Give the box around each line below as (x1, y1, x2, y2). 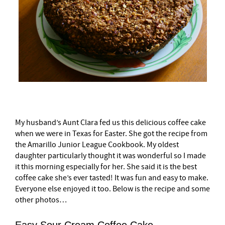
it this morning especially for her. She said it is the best (15, 162, 197, 172)
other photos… (15, 195, 67, 205)
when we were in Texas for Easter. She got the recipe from (15, 129, 207, 139)
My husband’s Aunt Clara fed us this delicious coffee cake (15, 118, 206, 128)
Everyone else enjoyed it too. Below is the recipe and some (15, 184, 210, 194)
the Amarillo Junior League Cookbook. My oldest (15, 140, 179, 150)
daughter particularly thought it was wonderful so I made (15, 151, 206, 161)
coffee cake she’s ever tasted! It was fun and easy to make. (15, 173, 208, 183)
